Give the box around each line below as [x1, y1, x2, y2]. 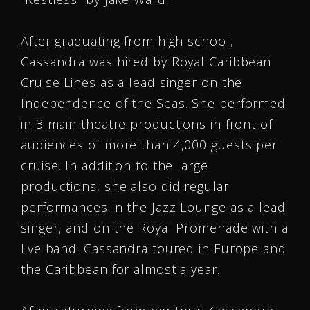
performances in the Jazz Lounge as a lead [21, 199, 286, 215]
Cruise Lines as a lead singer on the [21, 74, 243, 91]
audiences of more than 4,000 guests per [21, 136, 278, 153]
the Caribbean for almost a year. [21, 261, 220, 277]
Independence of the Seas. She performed [21, 95, 286, 111]
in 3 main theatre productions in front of [21, 116, 273, 132]
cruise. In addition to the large [21, 157, 208, 174]
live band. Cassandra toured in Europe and [21, 240, 286, 257]
